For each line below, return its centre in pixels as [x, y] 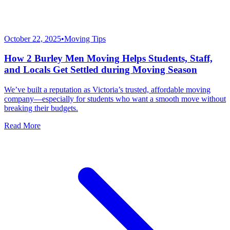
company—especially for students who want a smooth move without [115, 99]
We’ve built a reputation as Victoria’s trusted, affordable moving [107, 90]
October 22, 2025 [33, 39]
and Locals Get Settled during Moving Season [101, 70]
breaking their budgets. [41, 108]
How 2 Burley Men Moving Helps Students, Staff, [108, 59]
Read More [22, 126]
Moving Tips [85, 39]
